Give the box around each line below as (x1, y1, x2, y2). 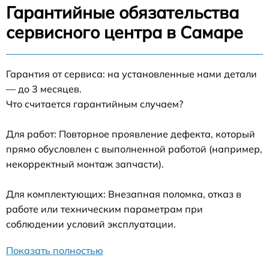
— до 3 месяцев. (6, 83, 82, 95)
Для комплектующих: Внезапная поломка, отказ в (6, 188, 241, 201)
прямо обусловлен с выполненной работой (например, (6, 143, 262, 156)
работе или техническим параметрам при (6, 203, 203, 216)
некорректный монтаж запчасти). (6, 158, 164, 171)
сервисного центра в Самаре (6, 22, 243, 43)
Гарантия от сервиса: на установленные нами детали (6, 68, 257, 80)
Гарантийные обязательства (6, 2, 239, 23)
